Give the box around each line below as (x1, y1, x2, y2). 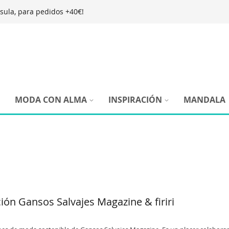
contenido (113, 37, 153, 49)
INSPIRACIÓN (108, 94, 162, 105)
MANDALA (184, 94, 225, 105)
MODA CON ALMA (15, 94, 87, 105)
